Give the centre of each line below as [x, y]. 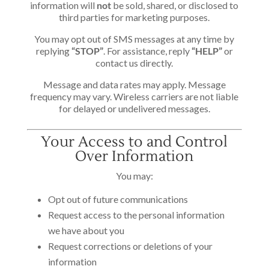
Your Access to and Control [134, 142]
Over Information [134, 156]
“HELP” [207, 51]
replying [53, 51]
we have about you [86, 230]
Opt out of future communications [118, 199]
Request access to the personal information [136, 215]
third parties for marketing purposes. [134, 17]
